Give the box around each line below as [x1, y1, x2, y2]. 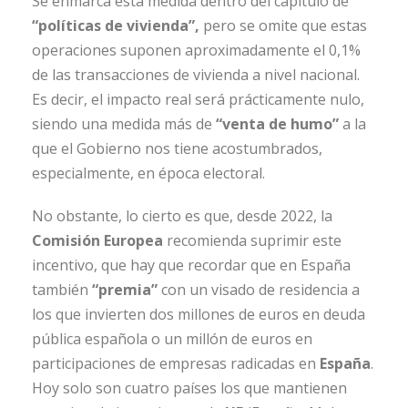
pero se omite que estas [199, 15, 367, 36]
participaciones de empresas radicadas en [32, 353, 320, 374]
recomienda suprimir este [163, 230, 342, 251]
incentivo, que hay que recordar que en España [32, 255, 351, 276]
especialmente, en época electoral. [32, 163, 265, 184]
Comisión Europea [32, 230, 163, 251]
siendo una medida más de [32, 114, 216, 135]
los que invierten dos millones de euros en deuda [32, 304, 365, 325]
